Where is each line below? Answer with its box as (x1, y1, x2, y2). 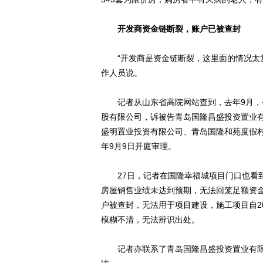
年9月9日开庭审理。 (101, 141, 176, 151)
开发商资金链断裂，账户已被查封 (117, 24, 241, 33)
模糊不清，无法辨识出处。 (101, 215, 200, 224)
